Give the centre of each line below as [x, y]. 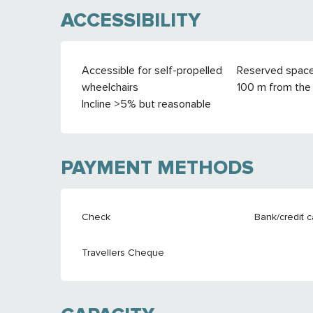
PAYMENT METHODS [158, 167]
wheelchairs [110, 87]
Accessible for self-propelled [152, 70]
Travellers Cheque [123, 252]
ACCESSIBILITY [131, 20]
